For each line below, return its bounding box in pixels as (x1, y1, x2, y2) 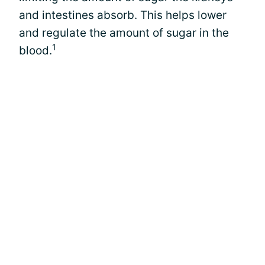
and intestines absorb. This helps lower (19, 8, 227, 22)
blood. (19, 44, 52, 57)
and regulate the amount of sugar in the (19, 26, 229, 40)
